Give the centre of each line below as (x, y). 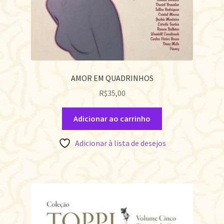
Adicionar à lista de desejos (120, 143)
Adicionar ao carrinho (112, 119)
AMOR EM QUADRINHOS (112, 78)
